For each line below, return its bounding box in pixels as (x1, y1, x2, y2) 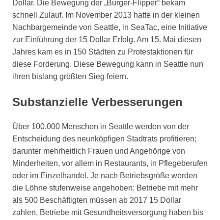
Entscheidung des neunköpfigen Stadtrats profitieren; (12, 134, 196, 143)
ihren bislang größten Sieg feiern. (12, 72, 128, 81)
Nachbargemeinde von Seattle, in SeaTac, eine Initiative (12, 23, 207, 31)
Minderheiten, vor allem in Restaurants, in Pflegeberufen (12, 159, 208, 167)
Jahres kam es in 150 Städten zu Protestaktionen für (12, 47, 193, 56)
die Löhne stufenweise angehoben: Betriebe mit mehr (12, 183, 198, 192)
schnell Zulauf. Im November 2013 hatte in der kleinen (12, 10, 200, 19)
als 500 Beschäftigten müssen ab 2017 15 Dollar (12, 195, 181, 204)
